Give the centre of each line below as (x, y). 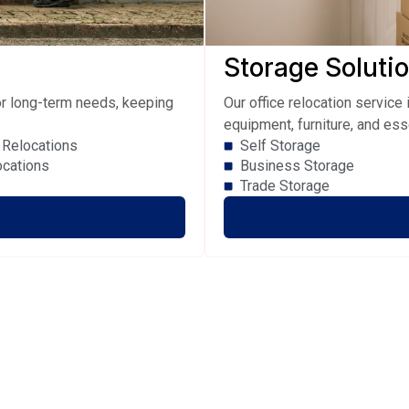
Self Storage (280, 146)
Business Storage (297, 166)
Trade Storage (284, 186)
